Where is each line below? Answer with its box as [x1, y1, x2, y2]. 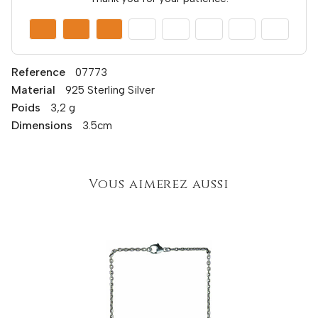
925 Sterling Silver [65, 83, 155, 97]
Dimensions [11, 118, 72, 132]
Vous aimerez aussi [89, 175, 229, 193]
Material [11, 82, 55, 97]
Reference [11, 65, 65, 79]
